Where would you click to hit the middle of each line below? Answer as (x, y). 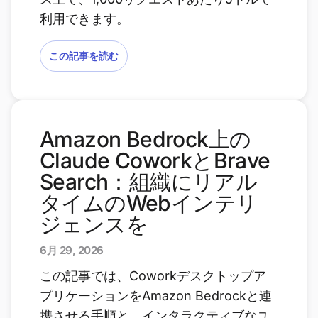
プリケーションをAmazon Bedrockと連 (156, 296)
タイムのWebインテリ (149, 203)
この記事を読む (84, 56)
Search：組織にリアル (149, 182)
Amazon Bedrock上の (146, 139)
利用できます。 (84, 19)
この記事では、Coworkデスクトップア (153, 276)
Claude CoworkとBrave (155, 161)
